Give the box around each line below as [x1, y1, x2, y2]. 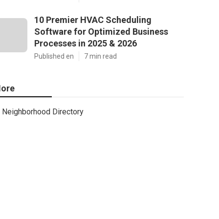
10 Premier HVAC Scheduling [34, 15, 152, 25]
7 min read [84, 52, 117, 60]
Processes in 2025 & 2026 [34, 38, 137, 48]
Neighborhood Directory [2, 107, 84, 116]
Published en [34, 52, 74, 60]
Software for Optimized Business [34, 26, 168, 37]
